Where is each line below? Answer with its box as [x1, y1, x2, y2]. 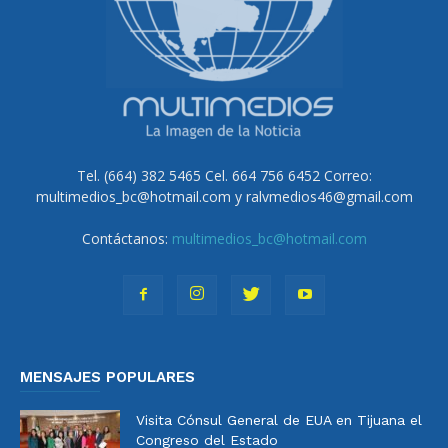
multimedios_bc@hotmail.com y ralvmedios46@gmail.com [35, 186, 413, 206]
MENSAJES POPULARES [20, 367, 195, 386]
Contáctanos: [81, 228, 172, 248]
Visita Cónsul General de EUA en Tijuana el [136, 411, 422, 428]
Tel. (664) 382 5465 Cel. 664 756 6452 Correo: [76, 165, 372, 185]
